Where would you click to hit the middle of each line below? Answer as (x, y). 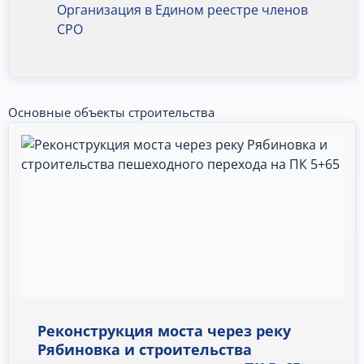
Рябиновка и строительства (145, 349)
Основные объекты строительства (111, 112)
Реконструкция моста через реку (164, 331)
